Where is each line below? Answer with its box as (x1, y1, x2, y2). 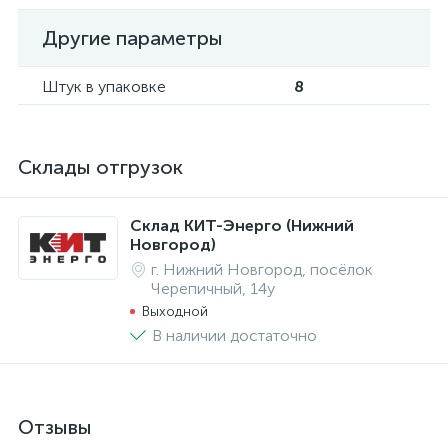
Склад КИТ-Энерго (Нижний (130, 216, 354, 235)
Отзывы (18, 415, 92, 439)
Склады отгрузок (18, 155, 183, 179)
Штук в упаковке (42, 77, 166, 96)
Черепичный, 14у (151, 279, 275, 298)
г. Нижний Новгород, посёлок (151, 260, 373, 279)
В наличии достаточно (152, 326, 317, 345)
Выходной (142, 303, 208, 320)
